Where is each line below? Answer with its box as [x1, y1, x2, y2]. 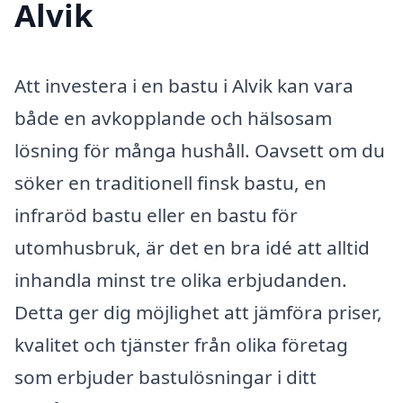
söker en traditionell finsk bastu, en [14, 169, 327, 195]
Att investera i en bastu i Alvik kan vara [14, 72, 354, 98]
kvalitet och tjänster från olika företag [14, 331, 348, 357]
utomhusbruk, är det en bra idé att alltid [14, 234, 370, 260]
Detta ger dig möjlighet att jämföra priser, [14, 299, 382, 325]
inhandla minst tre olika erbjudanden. [14, 266, 347, 292]
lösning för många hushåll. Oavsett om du [14, 137, 385, 163]
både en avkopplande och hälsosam [14, 104, 332, 130]
